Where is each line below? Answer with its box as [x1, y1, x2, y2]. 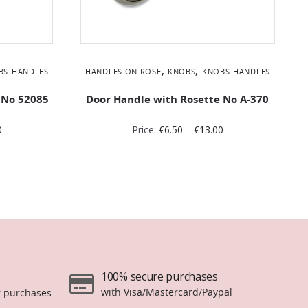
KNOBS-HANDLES [201, 65, 270, 76]
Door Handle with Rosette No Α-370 [86, 91, 269, 107]
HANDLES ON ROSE [85, 65, 162, 76]
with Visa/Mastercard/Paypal [101, 285, 233, 298]
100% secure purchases [101, 268, 218, 284]
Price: [131, 122, 159, 136]
